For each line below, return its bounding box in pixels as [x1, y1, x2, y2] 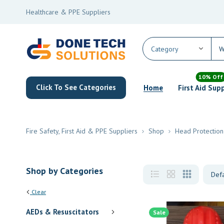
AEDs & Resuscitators [26, 206, 99, 216]
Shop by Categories [26, 164, 103, 176]
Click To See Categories [36, 82, 116, 92]
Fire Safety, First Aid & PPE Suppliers [26, 126, 137, 135]
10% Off [198, 73, 223, 80]
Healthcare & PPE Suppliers [26, 7, 110, 16]
